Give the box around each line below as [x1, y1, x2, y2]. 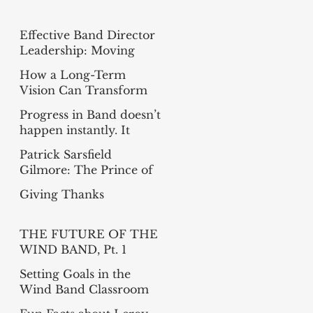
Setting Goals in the [20, 266, 131, 281]
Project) [20, 272, 64, 287]
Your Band [20, 98, 80, 112]
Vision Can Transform [20, 82, 147, 97]
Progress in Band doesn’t [20, 107, 161, 122]
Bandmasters [20, 177, 94, 192]
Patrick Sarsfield [20, 147, 112, 161]
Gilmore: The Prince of [20, 162, 153, 177]
